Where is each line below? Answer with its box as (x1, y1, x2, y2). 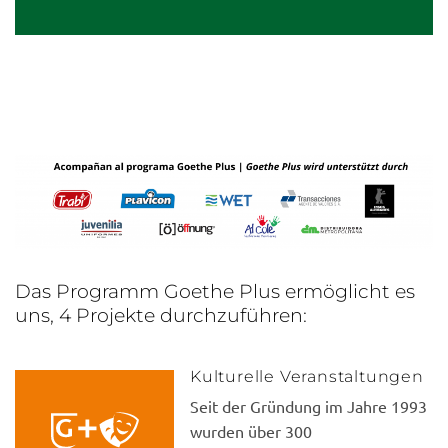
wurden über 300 (190, 420, 312, 441)
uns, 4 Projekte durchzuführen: (15, 303, 307, 328)
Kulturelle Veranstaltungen (190, 366, 424, 386)
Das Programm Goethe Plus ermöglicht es (15, 279, 415, 304)
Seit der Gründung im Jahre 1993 (190, 395, 427, 416)
